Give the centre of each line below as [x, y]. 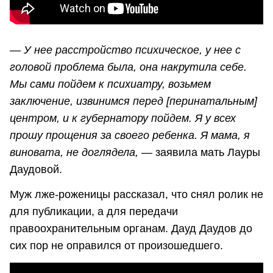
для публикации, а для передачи [94, 212]
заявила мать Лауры [206, 153]
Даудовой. [36, 170]
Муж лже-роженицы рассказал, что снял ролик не [136, 195]
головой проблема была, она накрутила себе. [128, 67]
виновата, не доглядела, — [81, 153]
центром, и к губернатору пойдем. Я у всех [123, 119]
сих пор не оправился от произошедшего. [116, 246]
